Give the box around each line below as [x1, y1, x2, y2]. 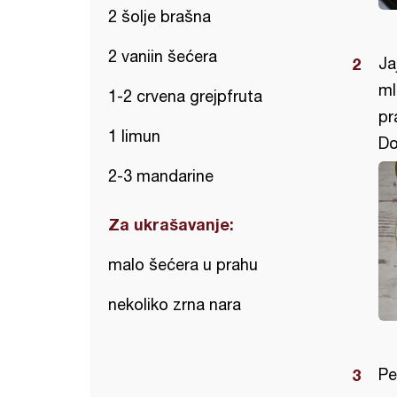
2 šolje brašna [108, 7, 211, 26]
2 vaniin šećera [108, 47, 217, 66]
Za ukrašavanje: [108, 214, 234, 234]
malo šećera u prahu [108, 255, 258, 274]
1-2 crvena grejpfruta [108, 87, 262, 105]
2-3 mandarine [108, 167, 214, 185]
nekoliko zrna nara [108, 295, 241, 314]
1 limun [108, 127, 160, 145]
